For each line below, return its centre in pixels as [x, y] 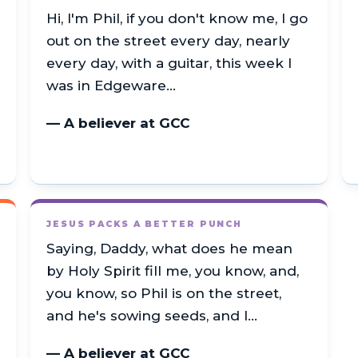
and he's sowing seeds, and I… [152, 316]
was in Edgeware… [111, 85]
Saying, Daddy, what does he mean [169, 249]
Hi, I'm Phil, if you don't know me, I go [177, 18]
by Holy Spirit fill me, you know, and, [173, 271]
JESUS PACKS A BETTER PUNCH [145, 225]
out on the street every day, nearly [168, 40]
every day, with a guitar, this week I [169, 63]
